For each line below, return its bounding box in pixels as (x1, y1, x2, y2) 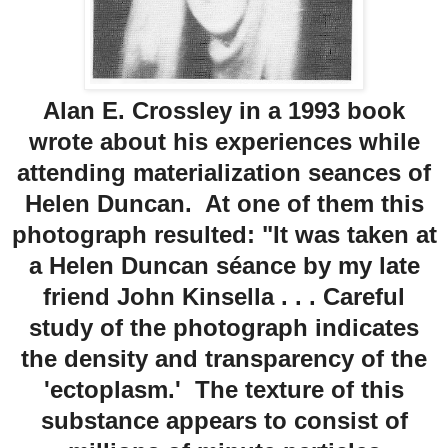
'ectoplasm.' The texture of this (44, 375, 404, 403)
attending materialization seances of (17, 158, 431, 186)
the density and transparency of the (21, 344, 427, 372)
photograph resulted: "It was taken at (11, 220, 437, 248)
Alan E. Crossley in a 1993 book (43, 96, 405, 124)
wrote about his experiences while (28, 127, 420, 155)
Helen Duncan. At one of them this (24, 189, 424, 217)
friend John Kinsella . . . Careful (43, 282, 405, 310)
